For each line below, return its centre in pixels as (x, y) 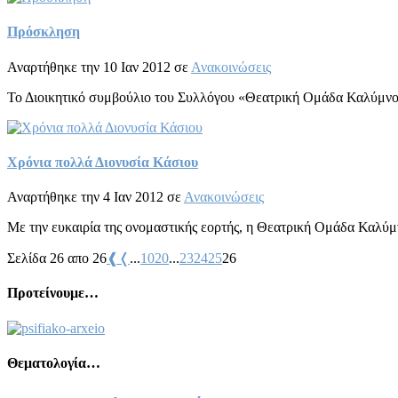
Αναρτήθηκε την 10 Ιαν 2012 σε (99, 67)
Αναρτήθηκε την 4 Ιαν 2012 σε (96, 197)
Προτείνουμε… (53, 293)
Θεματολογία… (54, 362)
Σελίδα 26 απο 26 (57, 259)
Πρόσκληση (44, 32)
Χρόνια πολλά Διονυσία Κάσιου (103, 162)
